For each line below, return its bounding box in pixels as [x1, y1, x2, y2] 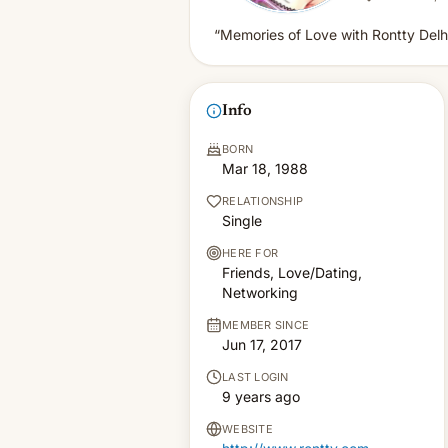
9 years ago [222, 388, 300, 405]
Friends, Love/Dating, [222, 264, 362, 281]
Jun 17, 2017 [222, 336, 302, 353]
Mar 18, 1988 [222, 160, 308, 177]
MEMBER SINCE [222, 318, 310, 332]
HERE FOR [222, 246, 279, 260]
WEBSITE [222, 422, 273, 436]
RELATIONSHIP [222, 194, 304, 208]
